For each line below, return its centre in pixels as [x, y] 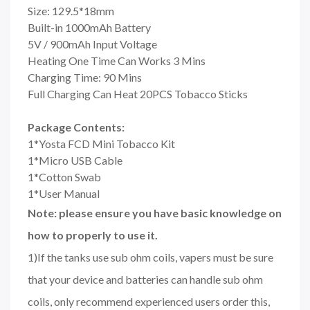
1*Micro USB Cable [75, 160]
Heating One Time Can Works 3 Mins [117, 60]
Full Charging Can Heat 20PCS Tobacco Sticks [138, 93]
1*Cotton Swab [64, 176]
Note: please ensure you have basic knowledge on [155, 212]
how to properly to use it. [93, 235]
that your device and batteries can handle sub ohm [145, 279]
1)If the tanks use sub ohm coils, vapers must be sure [151, 257]
